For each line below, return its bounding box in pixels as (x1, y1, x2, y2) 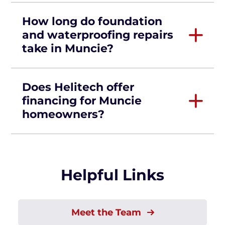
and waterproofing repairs (22, 28, 173, 42)
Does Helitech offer (22, 80, 134, 94)
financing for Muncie (22, 94, 142, 107)
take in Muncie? (22, 42, 114, 55)
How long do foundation (22, 15, 162, 28)
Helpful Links (61, 166, 164, 184)
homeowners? (22, 107, 104, 121)
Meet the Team (71, 207, 144, 218)
